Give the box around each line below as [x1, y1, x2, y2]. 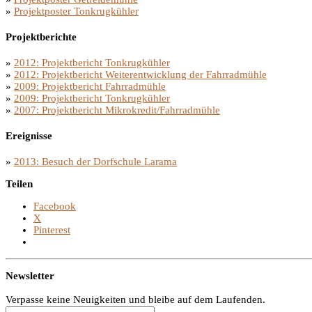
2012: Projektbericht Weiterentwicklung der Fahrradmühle [14, 69, 267, 81]
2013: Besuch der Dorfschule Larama [14, 156, 177, 167]
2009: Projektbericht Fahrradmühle [14, 81, 166, 93]
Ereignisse [6, 130, 52, 142]
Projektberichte [6, 31, 77, 43]
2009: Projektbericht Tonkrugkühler [14, 93, 170, 104]
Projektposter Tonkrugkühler [14, 6, 139, 17]
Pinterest [33, 224, 70, 235]
